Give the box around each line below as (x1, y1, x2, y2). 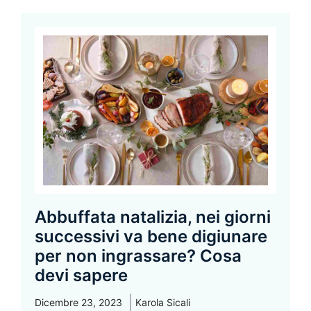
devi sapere (35, 265, 128, 286)
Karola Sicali (135, 296, 190, 309)
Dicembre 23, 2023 (35, 296, 122, 309)
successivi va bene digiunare (35, 226, 267, 247)
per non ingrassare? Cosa (35, 246, 242, 267)
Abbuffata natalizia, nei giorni (35, 207, 271, 228)
